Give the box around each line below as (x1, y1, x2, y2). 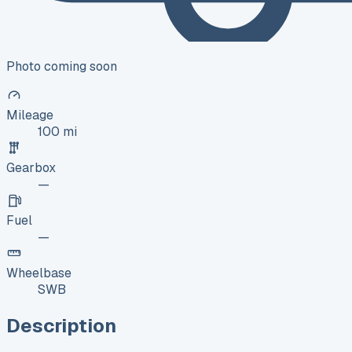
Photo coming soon (6, 57, 117, 75)
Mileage (6, 106, 53, 123)
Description (6, 313, 116, 338)
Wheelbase (6, 264, 71, 281)
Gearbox (6, 159, 56, 176)
